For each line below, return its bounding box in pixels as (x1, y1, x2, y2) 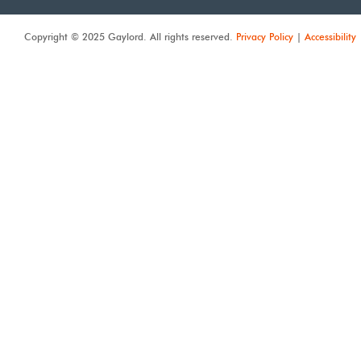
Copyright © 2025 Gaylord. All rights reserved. (24, 30, 236, 43)
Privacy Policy (236, 30, 293, 43)
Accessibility (305, 30, 356, 43)
